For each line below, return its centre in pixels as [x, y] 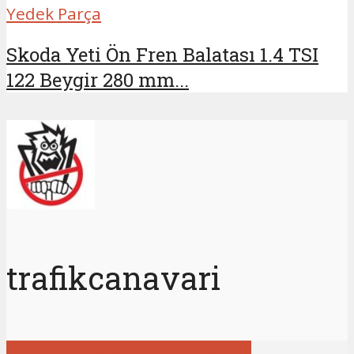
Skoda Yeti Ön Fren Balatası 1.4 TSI [162, 54]
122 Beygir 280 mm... [98, 79]
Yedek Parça [54, 13]
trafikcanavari [113, 277]
